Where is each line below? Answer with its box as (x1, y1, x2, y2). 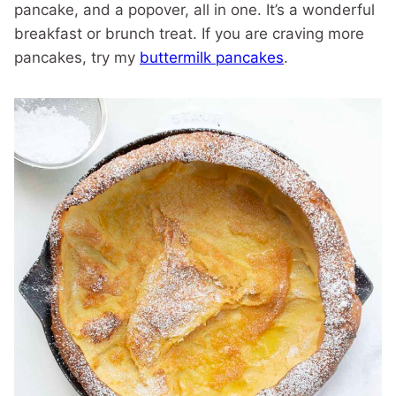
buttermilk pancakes (140, 49, 284, 66)
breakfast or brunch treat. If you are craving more (14, 25, 364, 42)
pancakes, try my (14, 49, 140, 66)
